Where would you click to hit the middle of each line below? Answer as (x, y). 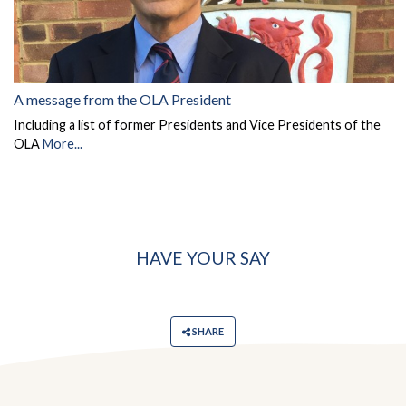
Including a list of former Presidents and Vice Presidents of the (197, 125)
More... (63, 144)
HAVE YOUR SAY (203, 258)
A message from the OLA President (122, 100)
